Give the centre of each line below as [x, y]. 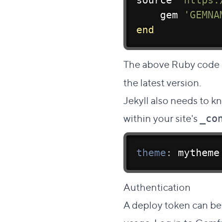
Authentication [158, 187]
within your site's [162, 118]
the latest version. [162, 82]
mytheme [196, 153]
